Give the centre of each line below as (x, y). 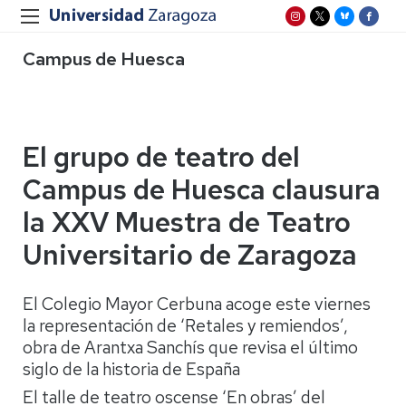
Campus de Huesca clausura (202, 189)
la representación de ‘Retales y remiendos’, (185, 326)
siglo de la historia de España (131, 369)
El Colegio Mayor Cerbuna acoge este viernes (197, 304)
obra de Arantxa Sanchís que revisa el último (190, 348)
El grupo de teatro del (161, 157)
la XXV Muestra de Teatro (187, 222)
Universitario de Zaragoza (190, 255)
